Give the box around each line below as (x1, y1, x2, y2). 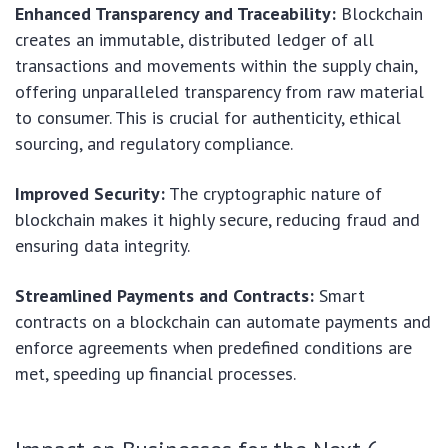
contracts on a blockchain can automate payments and (15, 310, 431, 334)
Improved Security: (15, 182, 165, 206)
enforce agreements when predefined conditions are (15, 336, 412, 360)
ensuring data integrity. (15, 234, 190, 258)
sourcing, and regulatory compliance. (15, 132, 293, 156)
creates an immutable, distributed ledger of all (15, 28, 374, 52)
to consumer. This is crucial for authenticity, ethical (15, 106, 401, 130)
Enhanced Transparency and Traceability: (15, 2, 336, 26)
